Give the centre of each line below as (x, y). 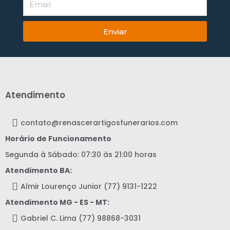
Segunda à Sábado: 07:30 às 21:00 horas (81, 155)
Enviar (115, 31)
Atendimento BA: (39, 171)
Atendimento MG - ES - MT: (57, 203)
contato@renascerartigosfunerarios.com (99, 123)
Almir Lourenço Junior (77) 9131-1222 (89, 187)
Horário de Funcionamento (58, 139)
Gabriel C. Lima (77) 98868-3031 (81, 218)
